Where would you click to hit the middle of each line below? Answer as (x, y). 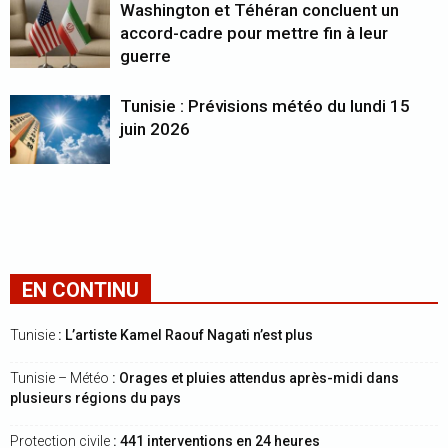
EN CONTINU (80, 290)
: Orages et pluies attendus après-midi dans (254, 378)
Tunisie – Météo (59, 378)
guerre (145, 56)
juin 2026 (155, 129)
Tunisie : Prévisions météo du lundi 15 (265, 106)
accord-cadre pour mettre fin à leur (254, 33)
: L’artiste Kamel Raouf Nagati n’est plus (184, 335)
